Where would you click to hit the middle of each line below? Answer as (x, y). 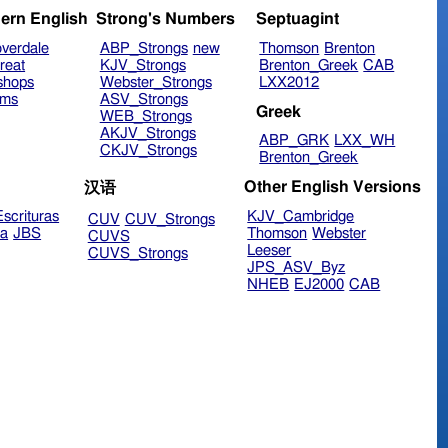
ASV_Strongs (143, 100)
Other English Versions (332, 186)
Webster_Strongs (155, 83)
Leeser (269, 250)
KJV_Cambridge (301, 216)
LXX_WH (365, 141)
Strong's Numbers (165, 19)
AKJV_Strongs (147, 134)
